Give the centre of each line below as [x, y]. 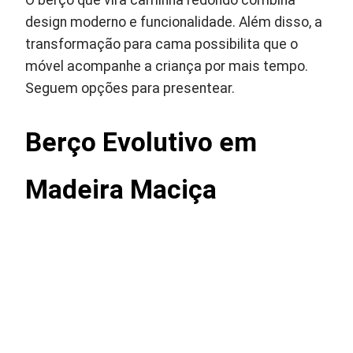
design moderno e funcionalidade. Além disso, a [174, 22]
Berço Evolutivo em [141, 142]
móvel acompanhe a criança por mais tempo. [167, 66]
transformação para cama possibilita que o [162, 44]
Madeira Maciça [121, 190]
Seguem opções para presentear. [130, 88]
